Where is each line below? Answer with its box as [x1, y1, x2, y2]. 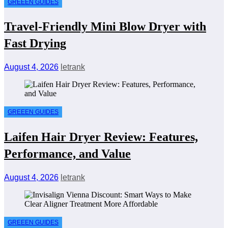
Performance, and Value [4, 147, 131, 160]
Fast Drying [4, 37, 66, 50]
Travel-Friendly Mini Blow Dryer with [4, 20, 206, 34]
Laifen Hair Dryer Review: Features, [4, 130, 198, 144]
